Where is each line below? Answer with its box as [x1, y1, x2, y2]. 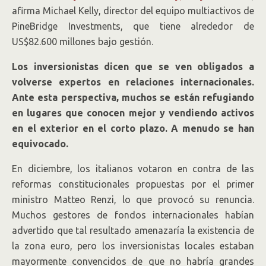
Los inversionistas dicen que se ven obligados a [12, 61, 254, 72]
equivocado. [12, 138, 68, 149]
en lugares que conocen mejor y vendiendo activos [12, 107, 254, 118]
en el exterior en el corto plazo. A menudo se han [12, 123, 254, 134]
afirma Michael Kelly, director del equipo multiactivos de [12, 5, 254, 16]
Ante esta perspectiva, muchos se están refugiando [12, 92, 254, 103]
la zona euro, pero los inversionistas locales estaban [12, 240, 254, 251]
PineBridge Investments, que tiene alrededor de [12, 21, 254, 31]
